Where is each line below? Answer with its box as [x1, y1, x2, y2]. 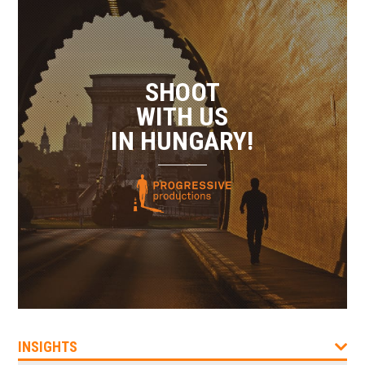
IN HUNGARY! [111, 125, 254, 157]
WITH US [136, 101, 229, 133]
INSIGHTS [18, 338, 78, 356]
